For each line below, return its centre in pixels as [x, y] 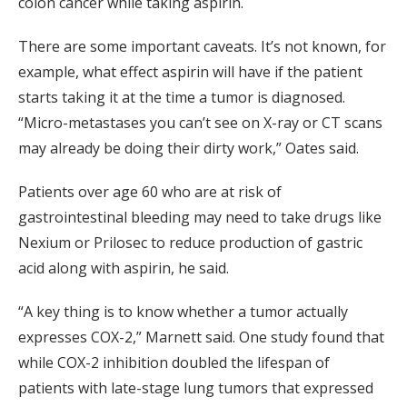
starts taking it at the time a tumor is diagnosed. [182, 97]
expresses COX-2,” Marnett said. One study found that [201, 337]
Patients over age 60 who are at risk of [150, 191]
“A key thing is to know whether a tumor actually [183, 311]
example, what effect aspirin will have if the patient [190, 71]
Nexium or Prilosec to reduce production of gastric [190, 242]
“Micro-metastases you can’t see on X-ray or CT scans [200, 122]
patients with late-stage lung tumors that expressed [196, 387]
